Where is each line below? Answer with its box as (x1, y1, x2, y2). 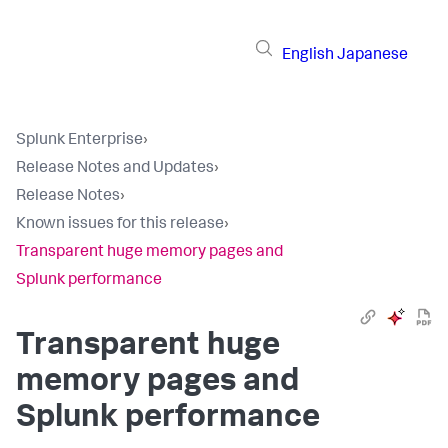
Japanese (337, 47, 408, 64)
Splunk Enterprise (16, 133, 143, 149)
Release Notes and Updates (16, 161, 214, 177)
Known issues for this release (16, 217, 224, 233)
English (282, 47, 334, 64)
